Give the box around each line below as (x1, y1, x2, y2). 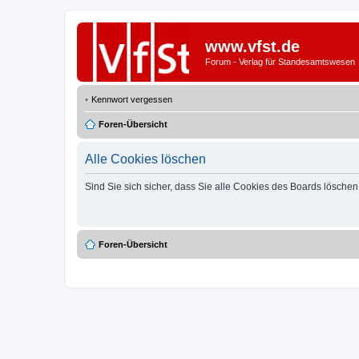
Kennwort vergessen (91, 95, 172, 104)
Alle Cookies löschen (85, 152, 206, 166)
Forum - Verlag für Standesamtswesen (205, 57, 355, 67)
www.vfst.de (205, 38, 300, 55)
